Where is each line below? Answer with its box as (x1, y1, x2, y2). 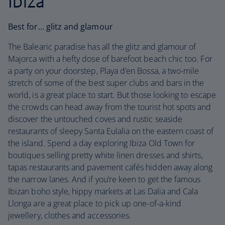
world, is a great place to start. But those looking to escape (8, 89, 216, 100)
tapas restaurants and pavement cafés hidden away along (8, 162, 213, 173)
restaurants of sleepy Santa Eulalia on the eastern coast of (8, 126, 213, 137)
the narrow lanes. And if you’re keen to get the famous (8, 174, 201, 185)
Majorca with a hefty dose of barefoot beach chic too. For (8, 53, 212, 64)
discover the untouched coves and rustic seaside (8, 114, 183, 125)
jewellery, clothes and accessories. (8, 210, 132, 221)
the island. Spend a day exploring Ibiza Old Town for (8, 138, 195, 149)
